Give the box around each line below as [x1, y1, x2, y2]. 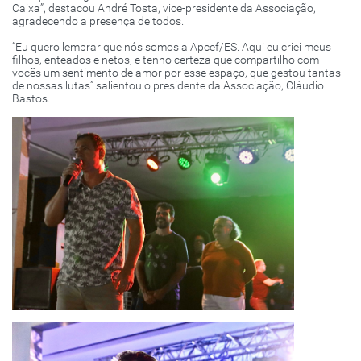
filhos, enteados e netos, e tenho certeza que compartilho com [12, 53, 319, 67]
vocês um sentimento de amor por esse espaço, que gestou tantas [12, 66, 341, 80]
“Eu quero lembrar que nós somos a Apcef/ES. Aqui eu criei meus [12, 40, 331, 54]
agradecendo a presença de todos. [12, 15, 184, 28]
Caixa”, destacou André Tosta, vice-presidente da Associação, [12, 2, 316, 15]
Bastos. [12, 92, 50, 106]
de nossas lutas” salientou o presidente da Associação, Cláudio [12, 79, 324, 93]
